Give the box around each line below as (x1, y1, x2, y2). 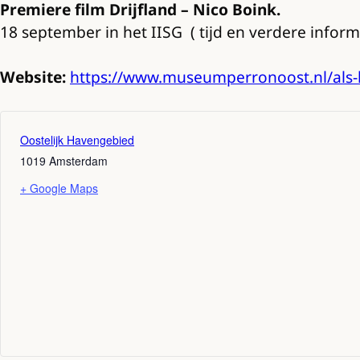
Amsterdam (49, 153, 108, 170)
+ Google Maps (20, 180, 98, 197)
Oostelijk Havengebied (20, 132, 134, 149)
